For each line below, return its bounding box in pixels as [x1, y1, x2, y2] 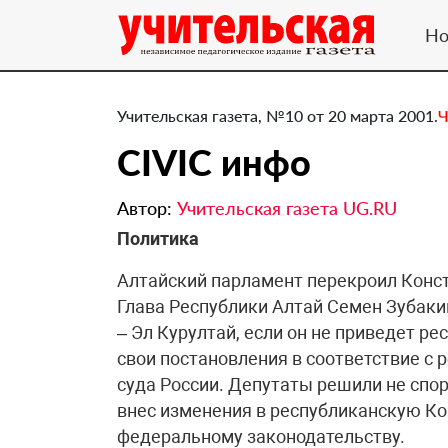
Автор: [117, 197, 177, 219]
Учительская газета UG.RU [177, 197, 397, 219]
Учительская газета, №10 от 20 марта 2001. [117, 106, 438, 125]
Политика [117, 228, 199, 249]
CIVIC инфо [117, 140, 311, 184]
